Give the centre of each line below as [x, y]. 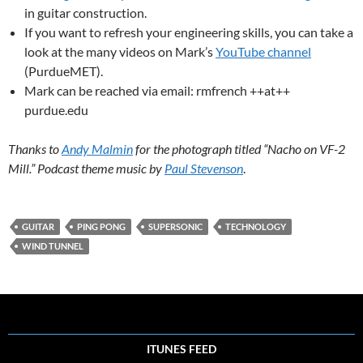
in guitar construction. [85, 13]
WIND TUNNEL [53, 246]
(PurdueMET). [64, 71]
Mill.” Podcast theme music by [86, 168]
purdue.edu [56, 110]
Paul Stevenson [204, 168]
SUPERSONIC [175, 226]
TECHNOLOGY [256, 226]
